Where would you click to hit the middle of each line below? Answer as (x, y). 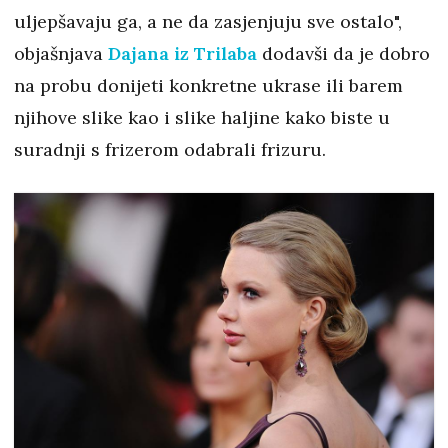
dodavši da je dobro (343, 53)
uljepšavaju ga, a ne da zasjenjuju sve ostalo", (208, 21)
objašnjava (61, 53)
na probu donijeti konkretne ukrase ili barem (208, 85)
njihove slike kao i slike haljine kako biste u (202, 117)
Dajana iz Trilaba (182, 53)
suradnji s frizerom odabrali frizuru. (170, 149)
